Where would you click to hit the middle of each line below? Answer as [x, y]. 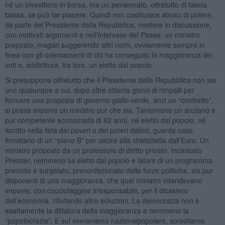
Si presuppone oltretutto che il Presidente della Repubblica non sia [110, 80]
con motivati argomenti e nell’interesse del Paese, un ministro [102, 34]
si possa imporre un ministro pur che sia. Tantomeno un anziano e [110, 110]
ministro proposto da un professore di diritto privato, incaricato [103, 150]
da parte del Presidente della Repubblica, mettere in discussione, [108, 24]
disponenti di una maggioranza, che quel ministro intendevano [103, 180]
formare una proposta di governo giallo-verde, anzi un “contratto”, [109, 100]
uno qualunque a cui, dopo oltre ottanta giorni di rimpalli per [99, 90]
